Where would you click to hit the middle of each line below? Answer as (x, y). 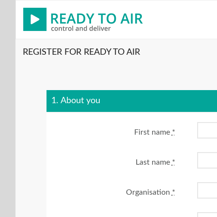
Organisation (149, 192)
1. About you (76, 101)
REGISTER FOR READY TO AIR (81, 52)
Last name (154, 162)
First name (153, 132)
